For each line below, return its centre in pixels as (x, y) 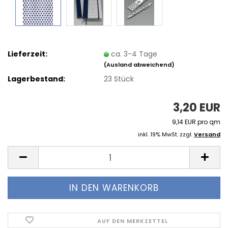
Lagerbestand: (36, 79)
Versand (207, 134)
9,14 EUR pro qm (196, 122)
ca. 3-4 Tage (134, 54)
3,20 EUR (197, 108)
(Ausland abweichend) (139, 64)
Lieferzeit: (27, 54)
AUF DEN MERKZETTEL (133, 221)
